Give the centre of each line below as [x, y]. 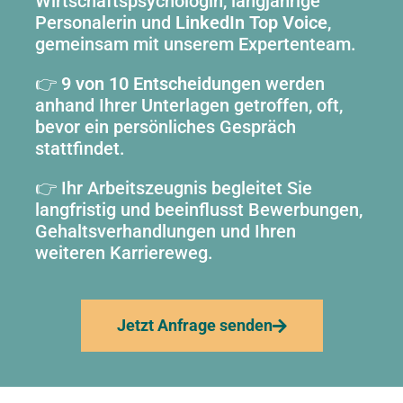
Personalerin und [105, 22]
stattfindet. [80, 148]
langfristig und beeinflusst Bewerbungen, [199, 209]
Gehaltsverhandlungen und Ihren [166, 231]
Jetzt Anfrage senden [194, 325]
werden [293, 83]
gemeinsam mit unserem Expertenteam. [196, 44]
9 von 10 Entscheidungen [161, 83]
